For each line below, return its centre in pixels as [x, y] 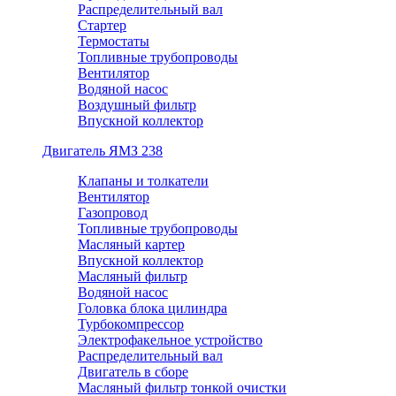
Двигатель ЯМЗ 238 [103, 151]
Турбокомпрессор [131, 324]
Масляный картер [131, 244]
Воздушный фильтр [137, 105]
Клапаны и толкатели [143, 181]
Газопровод [113, 213]
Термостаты [114, 41]
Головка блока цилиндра [152, 308]
